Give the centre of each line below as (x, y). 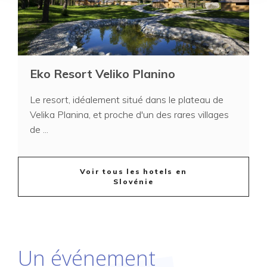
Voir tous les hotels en (133, 171)
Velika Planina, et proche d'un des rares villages (129, 114)
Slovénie (133, 181)
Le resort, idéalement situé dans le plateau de (127, 99)
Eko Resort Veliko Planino (103, 73)
